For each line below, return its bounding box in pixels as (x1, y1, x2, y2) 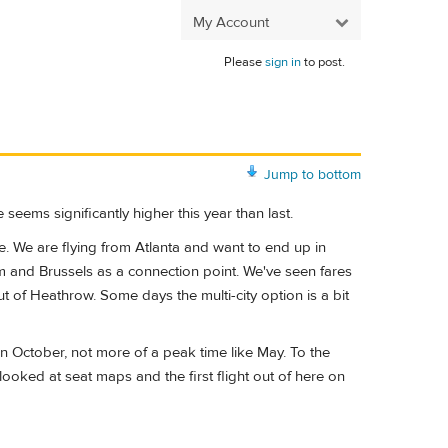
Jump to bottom (264, 165, 361, 184)
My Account (193, 12, 269, 32)
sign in (265, 54, 301, 70)
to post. (301, 54, 345, 70)
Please (224, 54, 265, 70)
